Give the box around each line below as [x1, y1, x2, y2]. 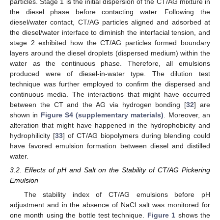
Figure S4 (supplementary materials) [40, 111, 164, 119]
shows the [175, 211, 211, 219]
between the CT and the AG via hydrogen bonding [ [10, 101, 187, 109]
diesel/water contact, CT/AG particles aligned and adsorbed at [10, 18, 210, 27]
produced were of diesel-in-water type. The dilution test [10, 70, 210, 78]
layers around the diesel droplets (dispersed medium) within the [10, 49, 210, 57]
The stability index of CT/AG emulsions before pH [24, 190, 210, 198]
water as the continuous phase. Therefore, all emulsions [10, 59, 210, 68]
